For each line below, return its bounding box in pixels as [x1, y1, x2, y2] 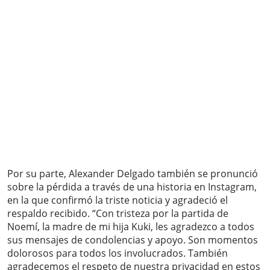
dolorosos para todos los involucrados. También [7, 246, 228, 260]
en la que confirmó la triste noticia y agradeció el [7, 193, 228, 207]
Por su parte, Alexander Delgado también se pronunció [7, 167, 258, 181]
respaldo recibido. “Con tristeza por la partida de [7, 207, 228, 221]
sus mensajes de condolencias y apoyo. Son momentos [7, 233, 258, 247]
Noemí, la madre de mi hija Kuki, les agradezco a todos [7, 220, 254, 234]
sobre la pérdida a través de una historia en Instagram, [7, 180, 257, 194]
